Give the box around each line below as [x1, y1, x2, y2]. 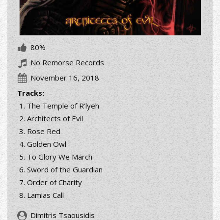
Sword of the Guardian [27, 165, 103, 175]
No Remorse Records [28, 57, 104, 68]
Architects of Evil [27, 113, 83, 124]
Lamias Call [27, 190, 64, 200]
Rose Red [27, 126, 60, 137]
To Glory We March [27, 152, 92, 162]
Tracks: [17, 88, 44, 98]
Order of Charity [27, 177, 82, 188]
